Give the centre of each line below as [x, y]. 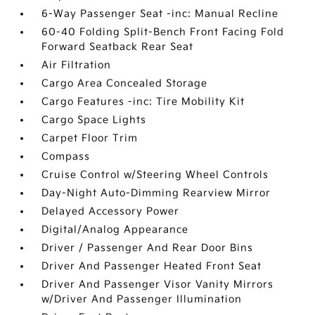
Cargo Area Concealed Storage [125, 84]
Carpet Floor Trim [90, 139]
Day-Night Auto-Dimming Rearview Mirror [156, 193]
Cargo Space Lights [94, 120]
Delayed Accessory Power [111, 212]
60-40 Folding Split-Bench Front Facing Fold [163, 32]
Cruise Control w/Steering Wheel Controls [155, 175]
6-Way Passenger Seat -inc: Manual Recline [160, 14]
